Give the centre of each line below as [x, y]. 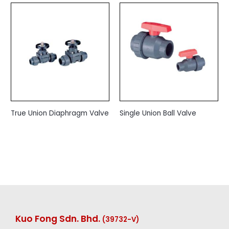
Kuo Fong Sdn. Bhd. [59, 219]
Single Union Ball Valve [158, 113]
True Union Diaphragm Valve [60, 113]
